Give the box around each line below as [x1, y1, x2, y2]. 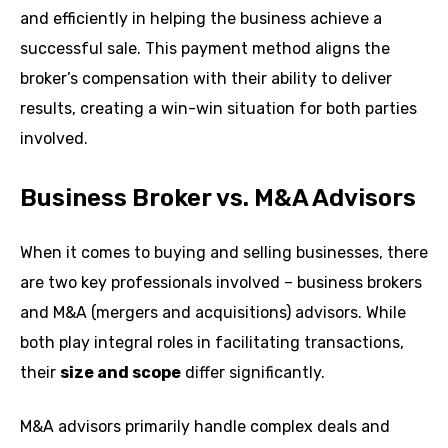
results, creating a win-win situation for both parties [20, 98, 417, 118]
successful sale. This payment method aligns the [20, 38, 390, 58]
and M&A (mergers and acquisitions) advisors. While [20, 302, 406, 322]
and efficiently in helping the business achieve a [20, 8, 382, 28]
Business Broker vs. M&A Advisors [20, 183, 416, 212]
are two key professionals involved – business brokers [20, 272, 422, 292]
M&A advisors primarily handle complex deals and [20, 416, 390, 436]
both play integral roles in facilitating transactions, [20, 332, 404, 352]
